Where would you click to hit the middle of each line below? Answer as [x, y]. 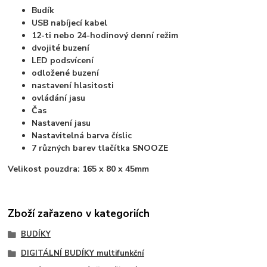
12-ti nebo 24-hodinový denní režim [105, 36]
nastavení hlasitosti [73, 86]
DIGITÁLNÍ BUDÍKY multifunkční [82, 253]
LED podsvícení [63, 61]
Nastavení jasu [61, 123]
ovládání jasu [59, 98]
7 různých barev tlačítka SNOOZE [100, 148]
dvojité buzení [61, 48]
